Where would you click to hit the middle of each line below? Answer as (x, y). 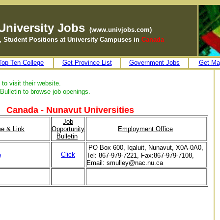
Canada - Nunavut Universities (70, 110)
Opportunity (68, 129)
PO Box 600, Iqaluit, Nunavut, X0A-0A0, (146, 148)
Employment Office (145, 129)
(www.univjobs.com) (120, 30)
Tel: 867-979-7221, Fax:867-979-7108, (140, 155)
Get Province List (87, 63)
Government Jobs (154, 63)
